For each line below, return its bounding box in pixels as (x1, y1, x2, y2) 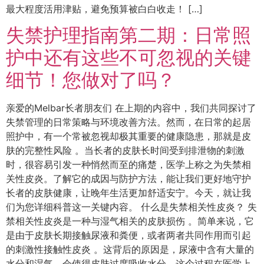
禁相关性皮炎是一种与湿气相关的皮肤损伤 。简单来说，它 (6, 215, 254, 227)
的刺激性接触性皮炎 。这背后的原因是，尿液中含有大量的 (6, 243, 254, 256)
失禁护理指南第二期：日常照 (6, 24, 251, 47)
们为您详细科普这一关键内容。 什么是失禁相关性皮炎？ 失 (6, 201, 257, 213)
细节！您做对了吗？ (6, 68, 176, 92)
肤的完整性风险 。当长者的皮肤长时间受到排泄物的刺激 (6, 144, 245, 157)
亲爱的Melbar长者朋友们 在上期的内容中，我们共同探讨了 (6, 102, 256, 114)
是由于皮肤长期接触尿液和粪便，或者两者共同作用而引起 (6, 229, 251, 242)
